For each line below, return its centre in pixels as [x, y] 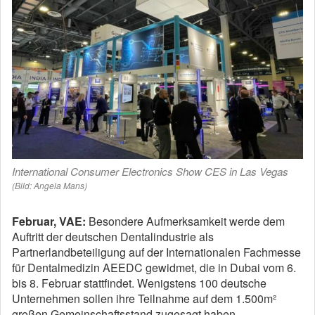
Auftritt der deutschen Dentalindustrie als [113, 237]
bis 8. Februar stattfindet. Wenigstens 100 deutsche [139, 283]
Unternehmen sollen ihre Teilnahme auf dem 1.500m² [144, 299]
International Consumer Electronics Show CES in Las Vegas [150, 172]
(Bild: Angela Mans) [50, 186]
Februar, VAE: [49, 221]
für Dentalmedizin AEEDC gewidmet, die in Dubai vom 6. [154, 268]
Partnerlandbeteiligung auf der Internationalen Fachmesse [156, 252]
